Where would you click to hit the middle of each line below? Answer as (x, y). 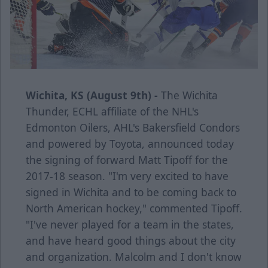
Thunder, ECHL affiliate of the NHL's (112, 112)
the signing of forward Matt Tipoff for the (127, 160)
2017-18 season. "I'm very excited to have (127, 176)
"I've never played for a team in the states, (130, 225)
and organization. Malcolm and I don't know (134, 257)
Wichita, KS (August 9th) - (92, 95)
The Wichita (188, 95)
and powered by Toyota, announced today (130, 144)
